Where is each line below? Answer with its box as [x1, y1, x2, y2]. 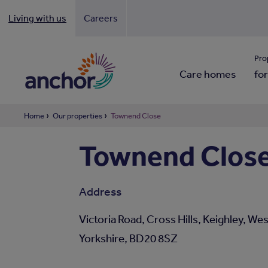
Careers [84, 12, 118, 24]
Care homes [179, 67, 236, 80]
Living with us [8, 12, 66, 24]
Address [78, 184, 121, 198]
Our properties [53, 111, 102, 121]
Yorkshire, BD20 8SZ [78, 232, 178, 245]
